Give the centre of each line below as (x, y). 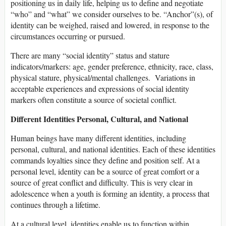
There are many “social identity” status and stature (90, 55)
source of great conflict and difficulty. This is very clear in (102, 183)
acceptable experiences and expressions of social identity (100, 89)
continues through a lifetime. (55, 205)
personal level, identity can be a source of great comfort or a (105, 172)
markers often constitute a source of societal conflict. (94, 100)
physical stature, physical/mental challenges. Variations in (103, 78)
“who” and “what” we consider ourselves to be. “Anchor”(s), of (112, 14)
